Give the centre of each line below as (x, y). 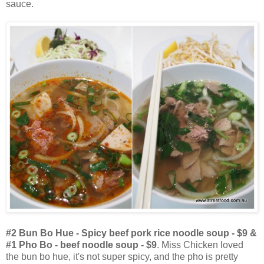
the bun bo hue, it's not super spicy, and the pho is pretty (122, 256)
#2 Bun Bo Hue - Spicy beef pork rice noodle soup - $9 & (131, 233)
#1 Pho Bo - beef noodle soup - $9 (81, 245)
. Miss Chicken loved (200, 245)
